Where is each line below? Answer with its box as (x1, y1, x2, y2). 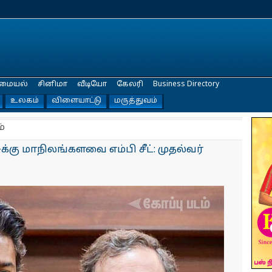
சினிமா (38, 80, 67, 89)
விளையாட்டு (52, 97, 101, 105)
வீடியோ (77, 80, 107, 89)
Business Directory (153, 80, 219, 89)
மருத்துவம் (114, 97, 157, 105)
